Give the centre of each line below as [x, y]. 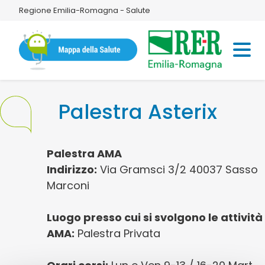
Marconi [68, 185]
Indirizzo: [72, 169]
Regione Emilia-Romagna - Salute [84, 10]
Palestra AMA [85, 153]
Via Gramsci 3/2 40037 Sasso [178, 169]
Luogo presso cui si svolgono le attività [155, 217]
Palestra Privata [118, 233]
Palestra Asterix [137, 112]
